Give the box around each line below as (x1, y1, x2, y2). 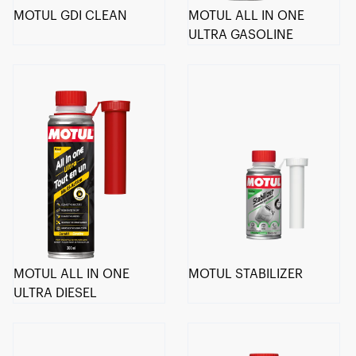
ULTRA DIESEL (14, 287, 97, 300)
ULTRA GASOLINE (188, 28, 294, 41)
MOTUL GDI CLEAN (14, 9, 127, 22)
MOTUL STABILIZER (188, 268, 304, 281)
